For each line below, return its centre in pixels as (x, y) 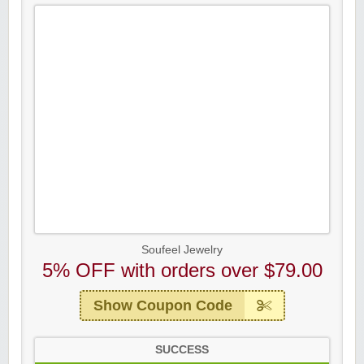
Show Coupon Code (162, 305)
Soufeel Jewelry (182, 250)
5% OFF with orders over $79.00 (182, 270)
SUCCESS (182, 350)
